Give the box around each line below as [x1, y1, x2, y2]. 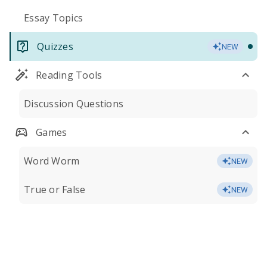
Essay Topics [24, 11, 83, 24]
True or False [24, 183, 86, 196]
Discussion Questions [24, 97, 123, 110]
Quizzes [37, 40, 73, 53]
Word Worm [24, 154, 80, 167]
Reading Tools [36, 69, 103, 82]
